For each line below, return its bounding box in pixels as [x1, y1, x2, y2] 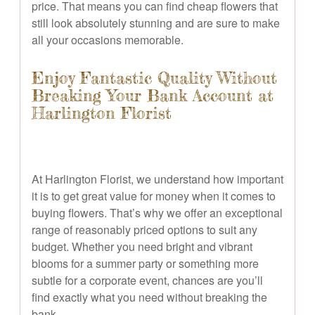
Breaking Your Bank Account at [32, 85, 274, 105]
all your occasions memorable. [32, 31, 184, 48]
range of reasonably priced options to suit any [32, 221, 257, 238]
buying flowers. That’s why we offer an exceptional [32, 204, 283, 221]
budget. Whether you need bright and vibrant [32, 238, 252, 255]
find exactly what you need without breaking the [32, 288, 267, 305]
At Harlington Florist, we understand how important [32, 170, 283, 187]
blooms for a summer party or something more [32, 255, 259, 271]
